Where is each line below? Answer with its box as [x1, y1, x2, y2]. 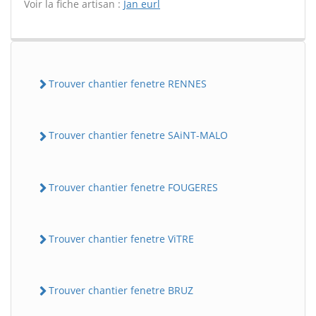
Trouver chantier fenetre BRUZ [49, 284, 193, 297]
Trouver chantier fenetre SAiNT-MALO [49, 128, 228, 142]
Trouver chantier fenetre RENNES [49, 77, 207, 90]
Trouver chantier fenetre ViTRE [49, 231, 194, 245]
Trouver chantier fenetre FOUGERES [49, 180, 218, 194]
